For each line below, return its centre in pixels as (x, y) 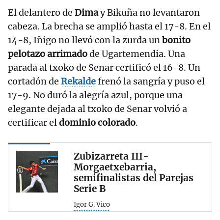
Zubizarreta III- (111, 156)
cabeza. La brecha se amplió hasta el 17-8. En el (109, 27)
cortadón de (34, 82)
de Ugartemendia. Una (136, 54)
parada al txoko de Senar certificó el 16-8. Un (104, 68)
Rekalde (78, 82)
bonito (176, 40)
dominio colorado (96, 123)
